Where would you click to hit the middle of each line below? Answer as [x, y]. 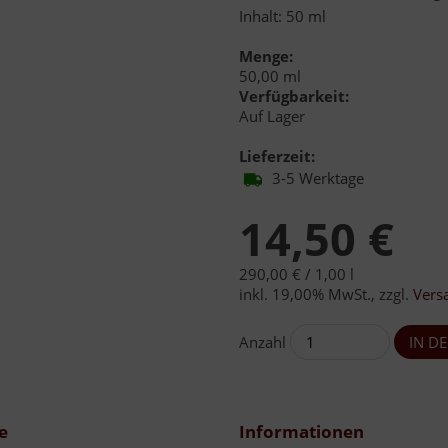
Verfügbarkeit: [294, 95]
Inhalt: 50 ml [282, 15]
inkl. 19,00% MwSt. [305, 293]
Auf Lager [272, 115]
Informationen [301, 431]
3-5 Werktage [318, 177]
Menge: [266, 55]
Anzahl [262, 341]
